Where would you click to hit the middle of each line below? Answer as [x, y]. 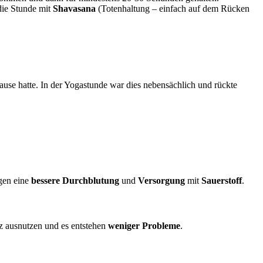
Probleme [161, 226]
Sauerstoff [222, 180]
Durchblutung [91, 180]
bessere [45, 180]
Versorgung [161, 180]
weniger [124, 226]
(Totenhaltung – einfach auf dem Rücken [173, 9]
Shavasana [74, 9]
